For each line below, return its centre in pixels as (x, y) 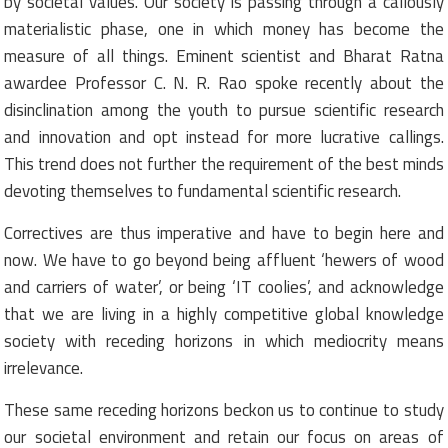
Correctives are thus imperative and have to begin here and (224, 232)
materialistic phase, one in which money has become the (224, 28)
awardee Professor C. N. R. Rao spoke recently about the (224, 82)
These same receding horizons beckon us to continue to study (224, 409)
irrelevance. (44, 367)
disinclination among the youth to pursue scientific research (224, 109)
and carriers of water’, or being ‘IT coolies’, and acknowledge (224, 286)
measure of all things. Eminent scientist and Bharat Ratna (224, 55)
